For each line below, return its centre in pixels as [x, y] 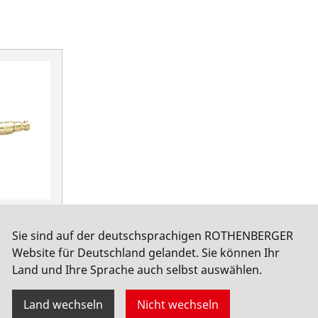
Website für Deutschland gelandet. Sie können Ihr [146, 252]
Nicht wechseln [178, 304]
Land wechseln [63, 304]
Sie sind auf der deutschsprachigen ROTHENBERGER [153, 235]
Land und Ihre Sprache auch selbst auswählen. [137, 269]
